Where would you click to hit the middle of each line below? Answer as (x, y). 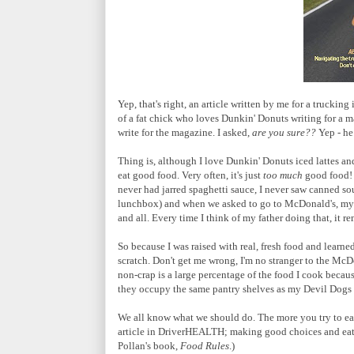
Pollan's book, (149, 345)
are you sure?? (284, 132)
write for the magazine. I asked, (185, 132)
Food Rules (205, 345)
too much (283, 175)
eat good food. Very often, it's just (190, 175)
